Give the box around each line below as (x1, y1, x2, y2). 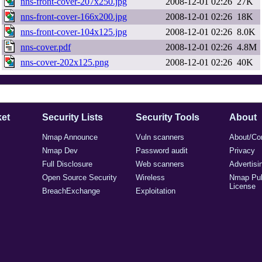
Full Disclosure (42, 160, 92, 168)
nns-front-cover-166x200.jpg (20, 12, 127, 22)
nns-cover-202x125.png (20, 57, 109, 67)
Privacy (229, 146, 255, 155)
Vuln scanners (136, 133, 184, 142)
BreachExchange (42, 187, 100, 195)
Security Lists (42, 112, 103, 122)
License (229, 182, 256, 191)
